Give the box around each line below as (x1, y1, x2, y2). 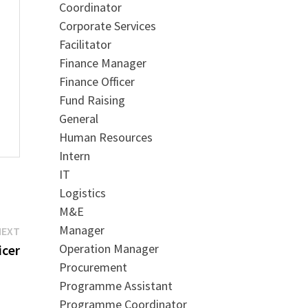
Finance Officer (58, 73, 135, 89)
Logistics (58, 184, 106, 201)
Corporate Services (58, 17, 156, 34)
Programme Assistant (58, 277, 173, 294)
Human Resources (58, 129, 153, 145)
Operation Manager (58, 240, 159, 256)
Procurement (58, 258, 127, 275)
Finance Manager (58, 54, 146, 71)
